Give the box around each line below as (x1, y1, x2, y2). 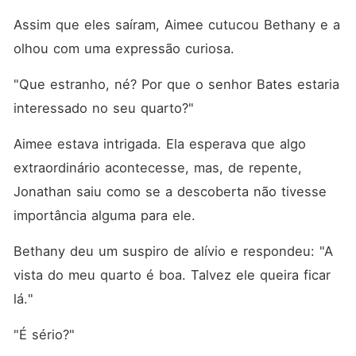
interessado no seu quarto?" (13, 100, 194, 116)
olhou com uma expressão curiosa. (13, 41, 239, 56)
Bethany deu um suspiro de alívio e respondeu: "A (13, 243, 333, 259)
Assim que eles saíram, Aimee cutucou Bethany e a (13, 17, 340, 33)
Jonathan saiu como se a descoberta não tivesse (13, 184, 327, 199)
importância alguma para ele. (13, 207, 200, 223)
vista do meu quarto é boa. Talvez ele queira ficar (13, 267, 331, 283)
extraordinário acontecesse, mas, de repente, (13, 160, 302, 176)
